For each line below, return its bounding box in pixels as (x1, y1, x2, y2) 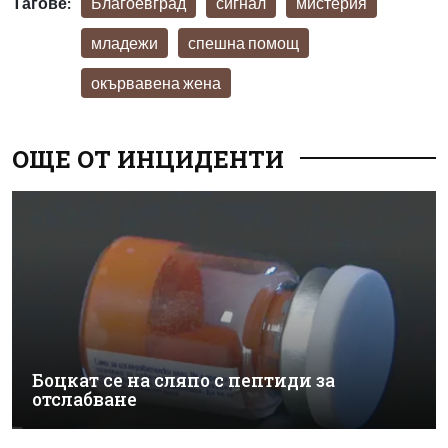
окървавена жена (91, 72, 221, 92)
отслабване (32, 388, 137, 412)
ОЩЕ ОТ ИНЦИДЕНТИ (12, 142, 284, 175)
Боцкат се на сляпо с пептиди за (32, 369, 335, 393)
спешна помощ (188, 32, 299, 52)
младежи (91, 32, 158, 52)
